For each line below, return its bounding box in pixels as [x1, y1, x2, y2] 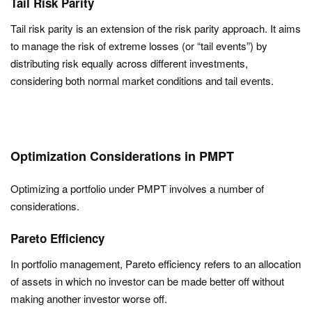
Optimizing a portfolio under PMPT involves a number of [10, 181, 264, 196]
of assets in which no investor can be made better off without [10, 274, 284, 288]
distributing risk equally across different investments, [10, 56, 248, 70]
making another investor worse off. [10, 291, 167, 306]
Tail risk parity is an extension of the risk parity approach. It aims [10, 21, 301, 36]
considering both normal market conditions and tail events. [10, 73, 274, 88]
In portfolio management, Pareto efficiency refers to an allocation [10, 256, 301, 271]
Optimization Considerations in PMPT [10, 147, 234, 165]
